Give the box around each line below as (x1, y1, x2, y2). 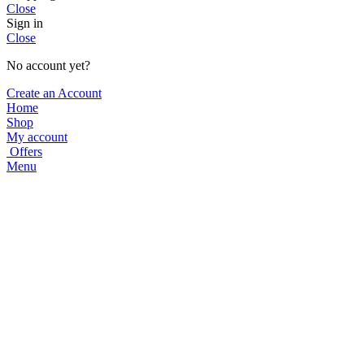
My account (6, 130, 67, 145)
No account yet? (6, 58, 90, 73)
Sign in (6, 16, 43, 31)
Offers (10, 145, 42, 159)
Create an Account (6, 86, 102, 101)
